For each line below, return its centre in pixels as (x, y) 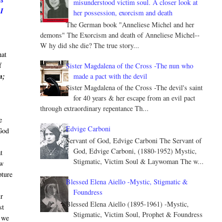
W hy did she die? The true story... (89, 45)
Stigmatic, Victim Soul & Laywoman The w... (139, 162)
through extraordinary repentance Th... (94, 109)
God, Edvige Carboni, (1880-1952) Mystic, (135, 151)
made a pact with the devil (111, 76)
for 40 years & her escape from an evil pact (135, 98)
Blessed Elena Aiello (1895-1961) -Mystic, (128, 204)
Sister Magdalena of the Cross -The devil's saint (135, 88)
